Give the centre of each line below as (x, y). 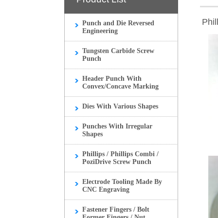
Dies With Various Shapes (120, 106)
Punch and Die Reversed (118, 23)
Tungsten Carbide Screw (118, 51)
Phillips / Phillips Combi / (120, 154)
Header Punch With (112, 79)
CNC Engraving (106, 190)
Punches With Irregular (117, 126)
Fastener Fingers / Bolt (116, 209)
